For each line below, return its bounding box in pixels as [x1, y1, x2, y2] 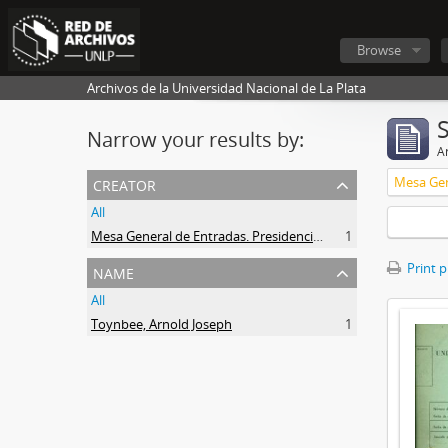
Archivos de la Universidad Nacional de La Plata [87, 79, 366, 97]
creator [93, 170, 156, 197]
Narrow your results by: [87, 126, 304, 153]
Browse [357, 41, 401, 59]
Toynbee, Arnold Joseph [91, 315, 232, 333]
